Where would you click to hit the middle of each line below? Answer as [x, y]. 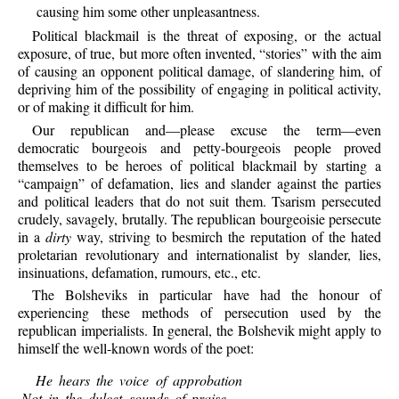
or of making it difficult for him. [106, 107]
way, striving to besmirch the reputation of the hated [226, 236]
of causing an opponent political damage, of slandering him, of [199, 71]
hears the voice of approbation [147, 380]
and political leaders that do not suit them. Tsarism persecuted [199, 200]
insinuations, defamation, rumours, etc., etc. [140, 272]
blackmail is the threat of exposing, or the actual [229, 36]
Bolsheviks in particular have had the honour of [218, 294]
